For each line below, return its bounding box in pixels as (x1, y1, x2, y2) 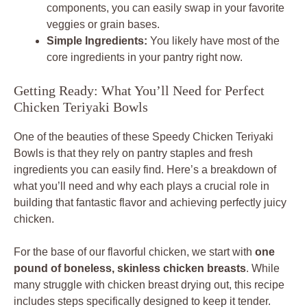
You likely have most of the (147, 34, 280, 47)
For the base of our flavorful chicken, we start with (14, 245, 255, 258)
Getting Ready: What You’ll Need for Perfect (14, 82, 265, 98)
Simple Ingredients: (47, 34, 147, 47)
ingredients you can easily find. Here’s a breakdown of (14, 163, 276, 175)
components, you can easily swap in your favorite (47, 1, 284, 14)
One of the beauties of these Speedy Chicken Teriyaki (14, 130, 273, 143)
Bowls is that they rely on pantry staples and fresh (14, 147, 253, 159)
